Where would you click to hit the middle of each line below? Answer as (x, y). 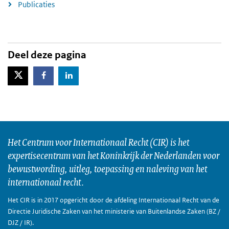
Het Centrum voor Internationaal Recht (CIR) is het (98, 142)
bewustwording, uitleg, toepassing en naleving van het (107, 169)
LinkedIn (87, 75)
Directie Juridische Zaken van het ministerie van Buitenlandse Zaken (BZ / (114, 212)
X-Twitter (36, 74)
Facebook (61, 75)
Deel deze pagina (47, 55)
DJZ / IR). (21, 223)
